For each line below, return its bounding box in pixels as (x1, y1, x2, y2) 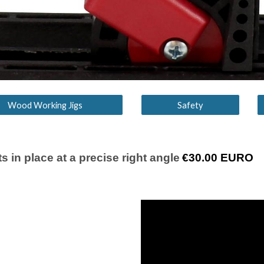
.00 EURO (201, 151, 253, 164)
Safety (177, 100, 203, 110)
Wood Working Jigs (7, 100, 82, 110)
